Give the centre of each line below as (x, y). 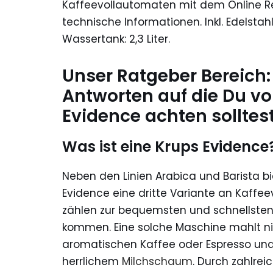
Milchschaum (157, 262)
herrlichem (92, 262)
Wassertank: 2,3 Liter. (116, 39)
